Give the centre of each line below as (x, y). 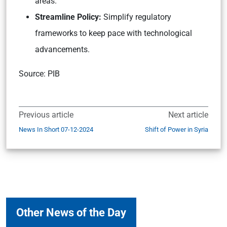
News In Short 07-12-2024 (56, 129)
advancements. (63, 49)
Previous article (46, 115)
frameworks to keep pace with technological (113, 33)
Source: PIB (39, 74)
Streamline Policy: (69, 17)
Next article (188, 115)
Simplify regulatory (137, 17)
